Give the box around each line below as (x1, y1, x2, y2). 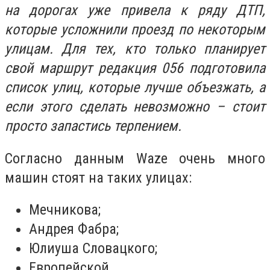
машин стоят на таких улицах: (5, 169, 192, 186)
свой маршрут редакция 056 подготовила (5, 60, 265, 77)
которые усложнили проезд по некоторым (5, 21, 265, 38)
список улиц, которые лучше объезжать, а (5, 79, 265, 96)
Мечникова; (29, 201, 101, 219)
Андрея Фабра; (29, 221, 119, 238)
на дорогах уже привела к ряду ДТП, (5, 2, 265, 19)
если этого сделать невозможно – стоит (5, 98, 265, 115)
